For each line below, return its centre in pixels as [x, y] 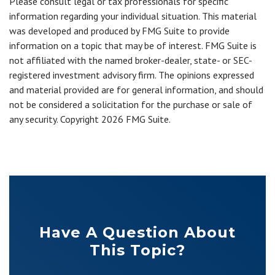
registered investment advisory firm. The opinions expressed [132, 75]
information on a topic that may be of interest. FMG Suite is [133, 45]
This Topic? [137, 250]
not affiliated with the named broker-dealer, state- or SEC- [131, 60]
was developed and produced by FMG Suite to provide [119, 31]
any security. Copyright [55, 119]
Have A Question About [137, 232]
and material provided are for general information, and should [136, 90]
